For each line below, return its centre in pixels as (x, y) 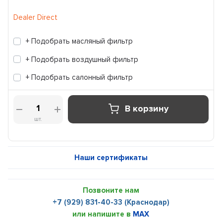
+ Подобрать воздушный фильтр (82, 59)
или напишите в (103, 214)
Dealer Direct (36, 17)
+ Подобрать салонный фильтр (80, 77)
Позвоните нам (111, 190)
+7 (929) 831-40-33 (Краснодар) (111, 202)
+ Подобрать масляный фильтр (80, 41)
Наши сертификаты (111, 157)
